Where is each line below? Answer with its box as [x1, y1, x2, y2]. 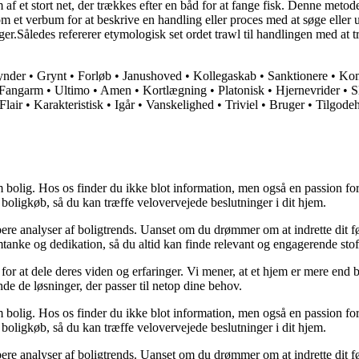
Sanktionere [268, 69, 328, 83]
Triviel [225, 98, 258, 112]
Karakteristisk [34, 98, 103, 112]
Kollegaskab [193, 69, 256, 83]
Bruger [269, 98, 305, 112]
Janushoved [123, 69, 182, 83]
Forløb [78, 69, 111, 83]
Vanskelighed [146, 98, 214, 112]
